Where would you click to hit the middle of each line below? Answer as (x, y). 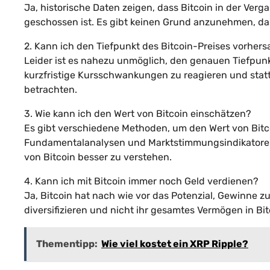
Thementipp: (67, 243)
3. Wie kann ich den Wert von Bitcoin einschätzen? (138, 113)
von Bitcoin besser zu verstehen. (98, 157)
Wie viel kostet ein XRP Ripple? (175, 243)
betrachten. (51, 89)
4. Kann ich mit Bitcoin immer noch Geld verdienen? (141, 181)
